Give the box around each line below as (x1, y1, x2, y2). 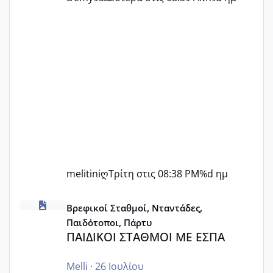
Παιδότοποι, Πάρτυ (66, 216, 152, 229)
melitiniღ (66, 167, 108, 181)
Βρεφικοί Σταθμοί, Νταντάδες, (66, 202, 202, 214)
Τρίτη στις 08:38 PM (108, 167, 199, 181)
